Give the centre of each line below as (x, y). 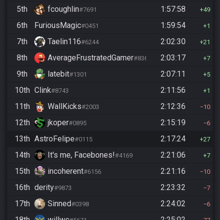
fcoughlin (63, 9)
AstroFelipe (55, 139)
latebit (58, 74)
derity (44, 188)
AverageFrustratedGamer (91, 58)
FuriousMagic (58, 26)
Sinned (59, 204)
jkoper (58, 123)
